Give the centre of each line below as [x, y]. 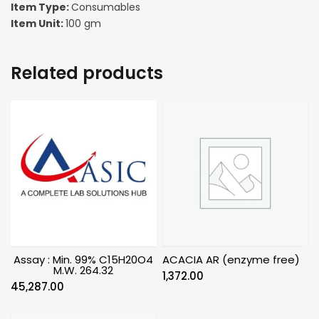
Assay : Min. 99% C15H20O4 [84, 259]
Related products [87, 73]
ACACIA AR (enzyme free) [231, 259]
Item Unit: [38, 23]
